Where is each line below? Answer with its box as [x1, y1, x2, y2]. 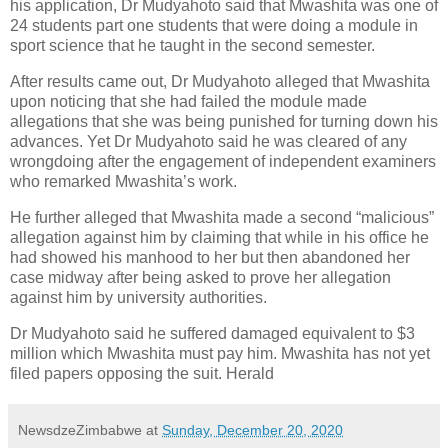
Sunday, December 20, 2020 [162, 421, 343, 438]
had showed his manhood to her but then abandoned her [10, 248, 410, 266]
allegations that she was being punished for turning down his [10, 112, 438, 130]
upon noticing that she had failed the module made [10, 92, 367, 110]
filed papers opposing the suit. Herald [10, 364, 274, 382]
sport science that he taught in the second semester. [10, 37, 375, 55]
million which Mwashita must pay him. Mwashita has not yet [10, 344, 430, 362]
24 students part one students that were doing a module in [10, 17, 418, 35]
